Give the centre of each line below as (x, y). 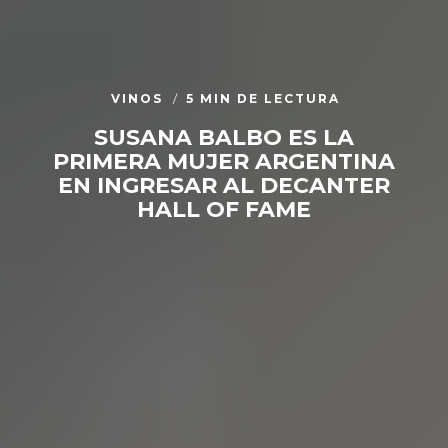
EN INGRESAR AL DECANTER (223, 185)
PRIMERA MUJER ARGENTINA (223, 161)
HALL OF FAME (223, 209)
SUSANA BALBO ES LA (223, 137)
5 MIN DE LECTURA (262, 98)
